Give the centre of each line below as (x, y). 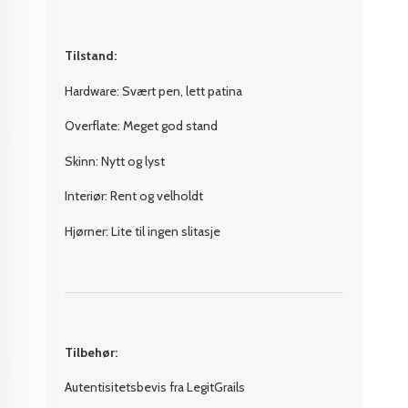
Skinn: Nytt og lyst (115, 161)
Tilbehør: (92, 352)
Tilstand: (91, 56)
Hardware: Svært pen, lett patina (154, 91)
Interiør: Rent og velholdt (134, 196)
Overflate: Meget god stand (142, 126)
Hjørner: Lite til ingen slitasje (143, 231)
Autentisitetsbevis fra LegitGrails (157, 388)
